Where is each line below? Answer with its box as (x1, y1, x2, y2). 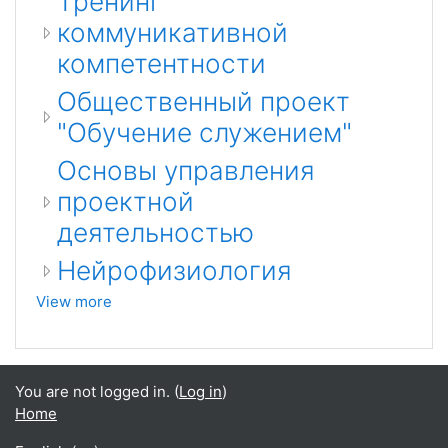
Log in (179, 382, 222, 401)
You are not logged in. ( (15, 382, 179, 401)
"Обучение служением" (57, 117, 352, 148)
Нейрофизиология (57, 255, 292, 286)
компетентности (57, 48, 266, 79)
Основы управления (57, 155, 315, 186)
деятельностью (57, 217, 254, 248)
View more (36, 292, 112, 311)
